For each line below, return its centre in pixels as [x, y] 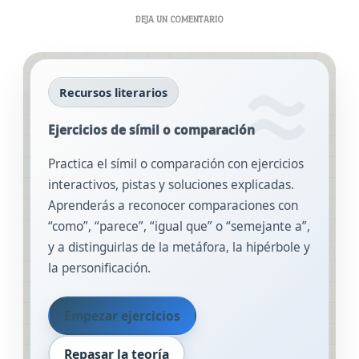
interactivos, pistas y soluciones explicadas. [171, 185]
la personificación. [100, 268]
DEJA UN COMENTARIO [179, 19]
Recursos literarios [114, 92]
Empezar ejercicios [122, 316]
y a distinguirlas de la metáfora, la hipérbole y [179, 248]
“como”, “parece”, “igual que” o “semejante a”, [179, 227]
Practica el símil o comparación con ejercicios [176, 164]
